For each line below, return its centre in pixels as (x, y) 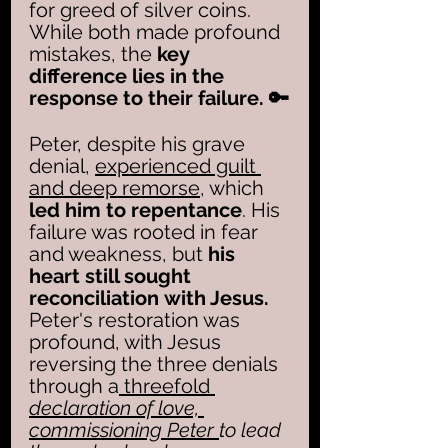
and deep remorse (114, 187)
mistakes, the (90, 53)
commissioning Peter (124, 429)
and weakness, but (118, 253)
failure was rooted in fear (146, 231)
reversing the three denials (156, 363)
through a (74, 385)
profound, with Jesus (127, 341)
